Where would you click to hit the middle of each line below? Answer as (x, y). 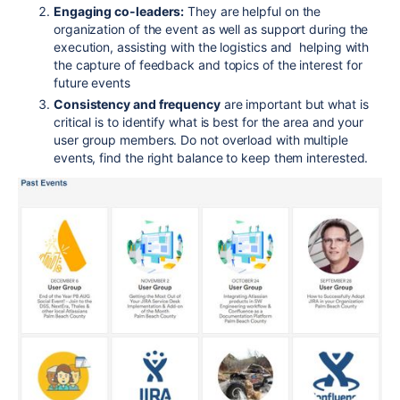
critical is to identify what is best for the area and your (209, 121)
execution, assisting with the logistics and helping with (212, 46)
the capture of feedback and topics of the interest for (208, 64)
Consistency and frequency (137, 104)
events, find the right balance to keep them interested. (211, 157)
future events (92, 82)
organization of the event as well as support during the (211, 29)
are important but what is (294, 104)
